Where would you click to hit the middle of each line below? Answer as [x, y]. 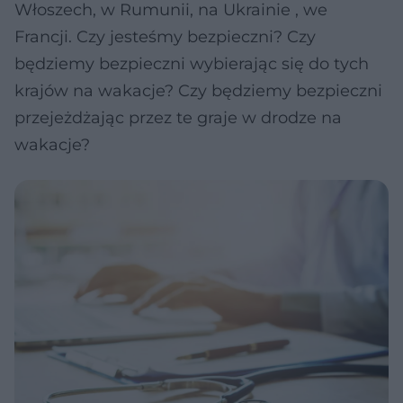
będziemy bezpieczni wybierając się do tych [192, 64]
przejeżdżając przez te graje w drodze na [178, 118]
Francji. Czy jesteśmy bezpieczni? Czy [165, 37]
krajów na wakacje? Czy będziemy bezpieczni [198, 91]
